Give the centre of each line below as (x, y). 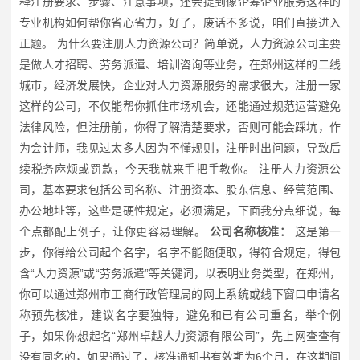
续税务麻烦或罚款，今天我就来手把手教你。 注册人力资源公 (180, 169)
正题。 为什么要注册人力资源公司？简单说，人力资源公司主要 (180, 44)
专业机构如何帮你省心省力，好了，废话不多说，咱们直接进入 (180, 23)
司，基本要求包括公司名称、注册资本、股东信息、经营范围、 (180, 190)
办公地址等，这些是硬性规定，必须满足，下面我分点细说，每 (180, 211)
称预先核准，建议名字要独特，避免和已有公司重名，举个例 (180, 315)
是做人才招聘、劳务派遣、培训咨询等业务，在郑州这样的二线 (180, 65)
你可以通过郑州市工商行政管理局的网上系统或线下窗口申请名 (180, 295)
